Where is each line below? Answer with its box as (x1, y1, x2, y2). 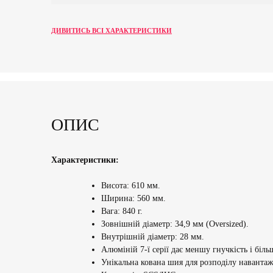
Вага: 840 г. (101, 206, 143, 216)
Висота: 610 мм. (101, 180, 160, 190)
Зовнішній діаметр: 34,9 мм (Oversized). (101, 219, 249, 229)
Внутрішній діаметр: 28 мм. (101, 232, 204, 241)
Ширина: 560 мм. (101, 193, 166, 203)
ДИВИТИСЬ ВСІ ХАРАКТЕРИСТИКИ (51, 27, 172, 35)
